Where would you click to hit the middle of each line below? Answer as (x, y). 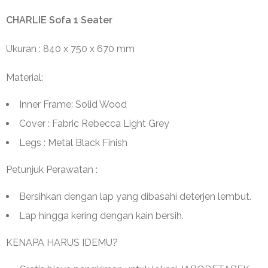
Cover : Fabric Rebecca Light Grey (94, 123)
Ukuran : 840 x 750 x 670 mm (70, 48)
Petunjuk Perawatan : (52, 169)
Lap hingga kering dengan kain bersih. (101, 215)
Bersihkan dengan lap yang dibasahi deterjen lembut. (135, 196)
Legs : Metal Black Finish (73, 142)
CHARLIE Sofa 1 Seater (59, 20)
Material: (25, 77)
